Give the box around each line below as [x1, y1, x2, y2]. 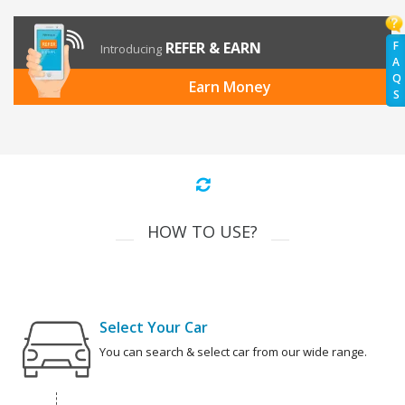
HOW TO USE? [147, 221, 258, 243]
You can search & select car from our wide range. [99, 344, 367, 361]
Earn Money [188, 77, 271, 98]
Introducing [100, 41, 162, 58]
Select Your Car [99, 317, 208, 338]
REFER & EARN [165, 38, 261, 59]
